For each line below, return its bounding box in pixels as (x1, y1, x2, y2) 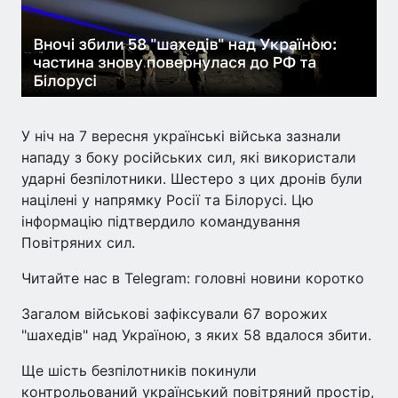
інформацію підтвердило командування (21, 211, 300, 230)
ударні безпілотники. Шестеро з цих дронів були (21, 169, 362, 187)
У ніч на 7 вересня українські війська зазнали (21, 126, 341, 145)
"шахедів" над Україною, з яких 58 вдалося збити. (21, 325, 371, 344)
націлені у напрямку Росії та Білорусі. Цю (21, 190, 314, 209)
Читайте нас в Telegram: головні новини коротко (21, 268, 364, 287)
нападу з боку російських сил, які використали (21, 147, 356, 166)
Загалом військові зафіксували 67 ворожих (21, 304, 328, 322)
